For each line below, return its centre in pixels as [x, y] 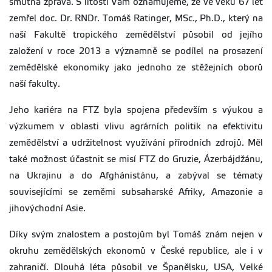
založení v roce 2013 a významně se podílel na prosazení [136, 51]
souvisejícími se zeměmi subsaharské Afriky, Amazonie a [136, 192]
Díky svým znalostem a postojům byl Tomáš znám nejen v [136, 235]
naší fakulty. [35, 84]
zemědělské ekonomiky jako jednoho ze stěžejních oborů [136, 68]
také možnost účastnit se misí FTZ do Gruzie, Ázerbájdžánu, [136, 159]
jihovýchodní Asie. [47, 209]
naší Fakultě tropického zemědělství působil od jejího [136, 35]
